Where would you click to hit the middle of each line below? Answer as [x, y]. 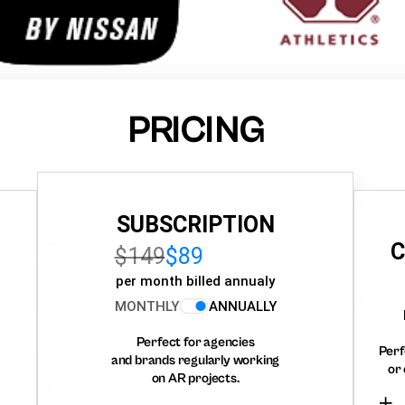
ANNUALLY [242, 306]
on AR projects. [195, 378]
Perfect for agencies [195, 342]
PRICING [195, 131]
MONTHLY [146, 306]
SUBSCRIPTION [195, 224]
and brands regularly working [195, 360]
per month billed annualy [195, 281]
